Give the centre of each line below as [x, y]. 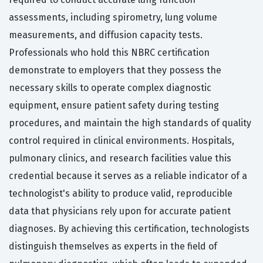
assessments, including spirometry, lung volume [113, 18]
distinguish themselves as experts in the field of [113, 247]
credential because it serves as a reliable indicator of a [128, 176]
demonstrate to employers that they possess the [115, 70]
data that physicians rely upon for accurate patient [120, 211]
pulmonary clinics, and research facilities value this [120, 159]
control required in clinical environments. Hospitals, [122, 141]
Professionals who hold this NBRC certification [109, 53]
